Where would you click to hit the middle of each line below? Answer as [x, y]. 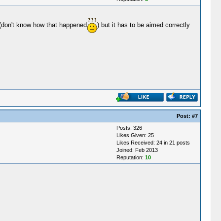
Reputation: [130, 157]
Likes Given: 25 [135, 135]
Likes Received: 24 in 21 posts [153, 143]
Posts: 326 [129, 128]
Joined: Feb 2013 [137, 150]
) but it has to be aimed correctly [143, 25]
